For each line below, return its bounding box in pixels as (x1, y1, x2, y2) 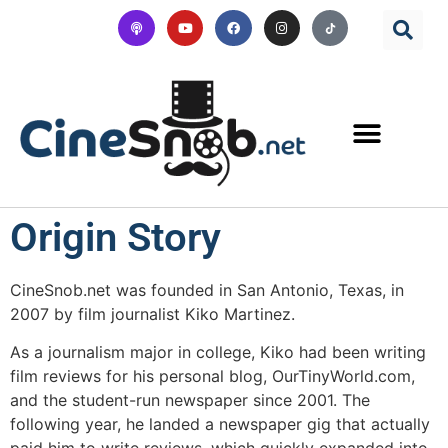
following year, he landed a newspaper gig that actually (10, 414, 430, 435)
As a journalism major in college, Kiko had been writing (10, 342, 426, 363)
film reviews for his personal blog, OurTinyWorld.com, (10, 366, 415, 387)
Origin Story (10, 214, 221, 262)
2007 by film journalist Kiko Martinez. (10, 304, 295, 325)
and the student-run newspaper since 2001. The (10, 390, 370, 411)
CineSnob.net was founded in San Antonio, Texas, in (10, 280, 404, 301)
